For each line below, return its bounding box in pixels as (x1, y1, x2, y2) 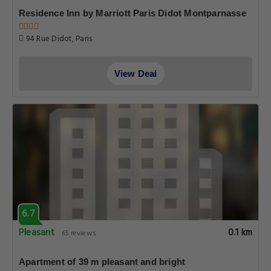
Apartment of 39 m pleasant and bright (19, 256, 186, 267)
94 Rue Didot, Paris (24, 33, 93, 45)
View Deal (114, 68, 157, 79)
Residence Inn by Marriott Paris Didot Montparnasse (19, 8, 246, 18)
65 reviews (61, 227, 96, 240)
